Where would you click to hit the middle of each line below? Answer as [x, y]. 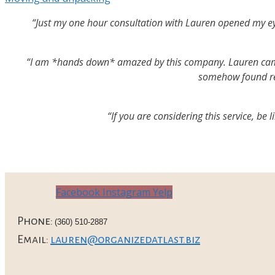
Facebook [78, 192]
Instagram [126, 192]
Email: [34, 239]
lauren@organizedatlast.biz [125, 239]
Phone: [36, 221]
